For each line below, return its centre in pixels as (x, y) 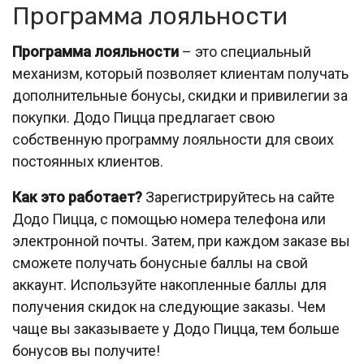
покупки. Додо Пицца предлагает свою (143, 118)
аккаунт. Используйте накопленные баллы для (169, 285)
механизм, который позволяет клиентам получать (180, 74)
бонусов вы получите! (86, 351)
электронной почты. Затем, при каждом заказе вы (181, 241)
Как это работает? (77, 197)
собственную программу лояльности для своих (173, 140)
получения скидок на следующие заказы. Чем (169, 307)
